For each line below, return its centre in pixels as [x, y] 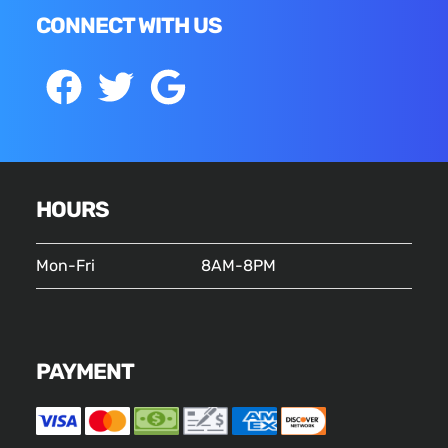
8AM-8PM [238, 266]
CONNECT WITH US [128, 25]
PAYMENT [84, 372]
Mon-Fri [65, 266]
